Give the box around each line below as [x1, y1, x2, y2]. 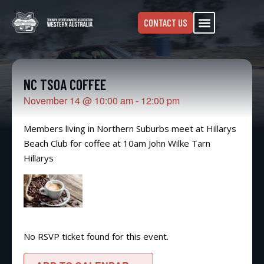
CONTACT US [144, 16, 187, 28]
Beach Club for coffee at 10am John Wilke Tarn [24, 137, 210, 149]
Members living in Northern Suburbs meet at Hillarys [24, 123, 236, 134]
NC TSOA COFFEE [24, 76, 106, 93]
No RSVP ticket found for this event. [24, 230, 169, 242]
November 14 [24, 94, 80, 107]
